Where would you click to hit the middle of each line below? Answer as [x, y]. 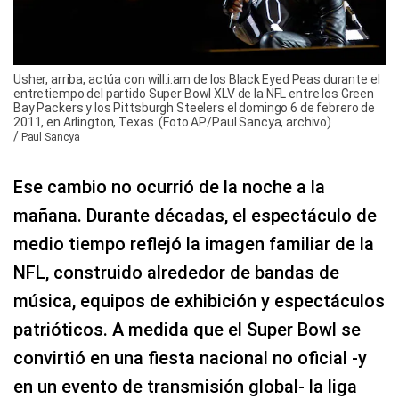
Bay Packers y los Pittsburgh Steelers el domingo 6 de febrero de [195, 108]
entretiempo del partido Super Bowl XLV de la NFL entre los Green [194, 94]
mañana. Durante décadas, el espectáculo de [195, 216]
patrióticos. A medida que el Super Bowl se [187, 330]
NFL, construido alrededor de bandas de [176, 273]
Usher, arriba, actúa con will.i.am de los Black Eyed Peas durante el [197, 80]
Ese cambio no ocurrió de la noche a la [169, 187]
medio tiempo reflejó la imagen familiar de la [194, 244]
